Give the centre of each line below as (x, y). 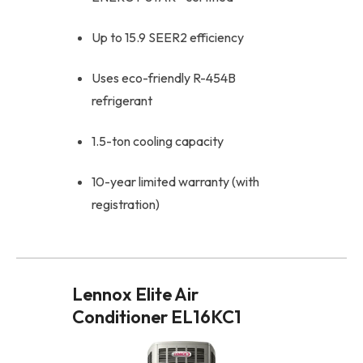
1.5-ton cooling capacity (158, 141)
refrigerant (122, 100)
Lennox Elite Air (135, 294)
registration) (126, 204)
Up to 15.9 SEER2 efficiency (168, 37)
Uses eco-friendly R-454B (164, 77)
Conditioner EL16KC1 (157, 316)
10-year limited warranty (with (175, 181)
